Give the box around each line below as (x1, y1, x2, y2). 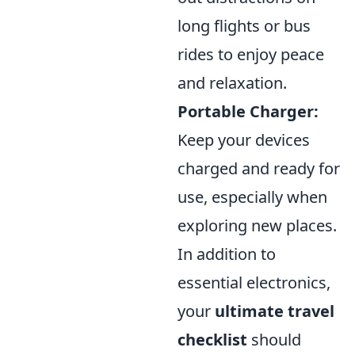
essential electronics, (177, 271, 330, 293)
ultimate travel (215, 300, 334, 322)
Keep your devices (177, 128, 310, 151)
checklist (177, 328, 247, 350)
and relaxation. (177, 71, 287, 94)
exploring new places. (177, 214, 337, 236)
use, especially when (177, 185, 327, 208)
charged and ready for (177, 157, 340, 179)
